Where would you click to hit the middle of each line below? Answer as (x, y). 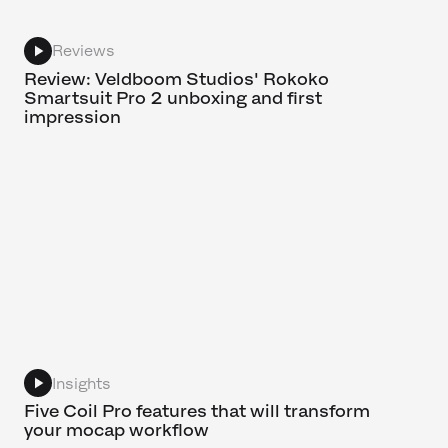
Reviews (83, 51)
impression (72, 116)
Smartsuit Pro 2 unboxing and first (173, 97)
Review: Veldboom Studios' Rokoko (176, 78)
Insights (81, 383)
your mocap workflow (116, 430)
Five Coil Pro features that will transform (197, 411)
